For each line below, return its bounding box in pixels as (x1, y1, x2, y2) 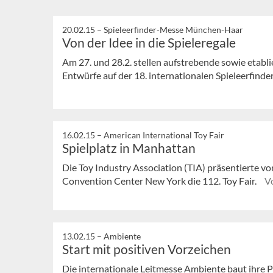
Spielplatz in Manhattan (62, 140, 196, 156)
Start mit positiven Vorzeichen (62, 241, 231, 257)
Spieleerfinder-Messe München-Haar (104, 24, 243, 35)
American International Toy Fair (104, 130, 224, 141)
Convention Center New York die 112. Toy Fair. (62, 175, 258, 187)
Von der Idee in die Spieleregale (62, 34, 236, 50)
